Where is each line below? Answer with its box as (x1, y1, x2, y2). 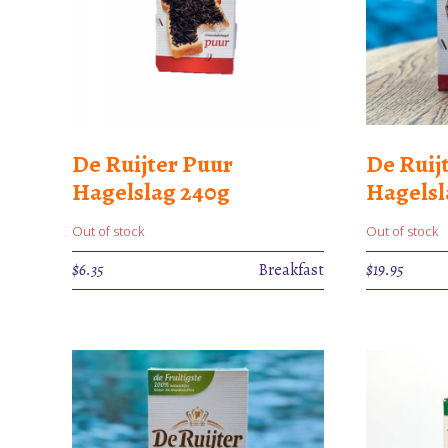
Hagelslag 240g (72, 175, 230, 208)
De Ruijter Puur (72, 147, 233, 180)
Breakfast (259, 258, 324, 281)
